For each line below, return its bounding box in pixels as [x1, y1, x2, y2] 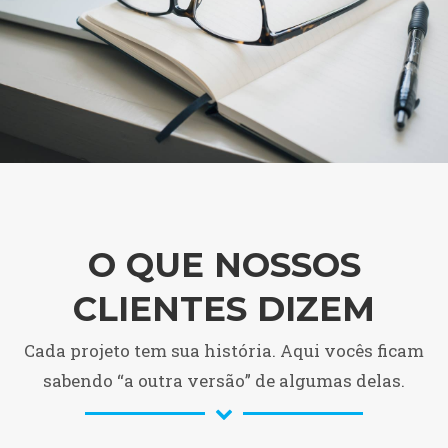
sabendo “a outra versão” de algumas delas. [43, 369, 405, 392]
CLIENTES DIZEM [73, 288, 375, 330]
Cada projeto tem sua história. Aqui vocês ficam [24, 339, 424, 362]
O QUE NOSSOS [87, 244, 361, 286]
